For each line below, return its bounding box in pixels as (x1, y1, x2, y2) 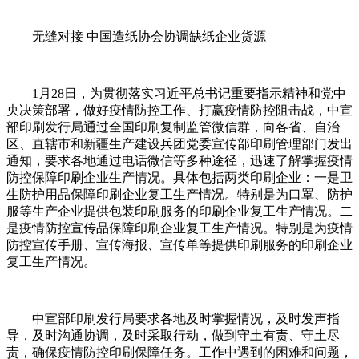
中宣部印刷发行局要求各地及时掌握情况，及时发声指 (32, 312, 340, 326)
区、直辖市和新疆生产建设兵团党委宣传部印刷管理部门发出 (6, 137, 353, 151)
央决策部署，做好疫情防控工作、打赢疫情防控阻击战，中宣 (6, 103, 353, 118)
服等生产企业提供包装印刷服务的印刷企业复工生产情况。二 (6, 204, 353, 219)
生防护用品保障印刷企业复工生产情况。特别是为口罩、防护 (6, 188, 353, 202)
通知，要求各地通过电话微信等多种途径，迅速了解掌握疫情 (6, 154, 353, 168)
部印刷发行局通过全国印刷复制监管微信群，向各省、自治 (6, 120, 340, 135)
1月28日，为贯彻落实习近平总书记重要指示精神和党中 (32, 87, 346, 101)
